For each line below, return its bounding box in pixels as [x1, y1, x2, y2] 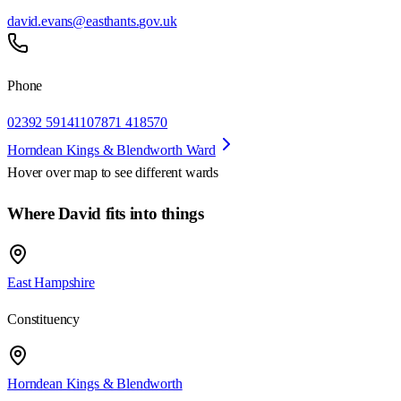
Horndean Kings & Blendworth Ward [7, 142, 216, 158]
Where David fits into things [7, 204, 204, 224]
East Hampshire [7, 274, 95, 290]
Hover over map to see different [7, 165, 185, 181]
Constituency [7, 311, 81, 327]
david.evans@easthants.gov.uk [7, 13, 177, 30]
